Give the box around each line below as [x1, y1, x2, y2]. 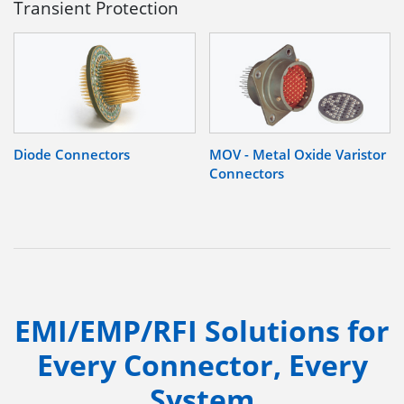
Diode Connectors [14, 144, 130, 163]
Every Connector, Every [36, 344, 368, 384]
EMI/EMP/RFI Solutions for [14, 310, 390, 350]
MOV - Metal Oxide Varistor [208, 144, 386, 163]
